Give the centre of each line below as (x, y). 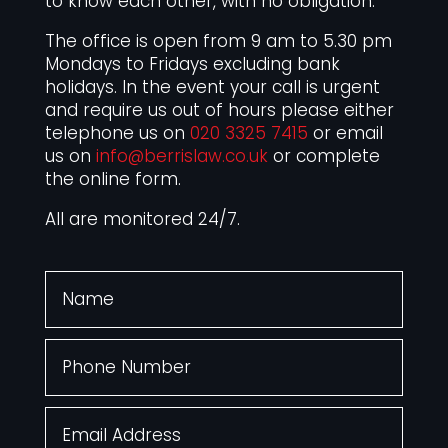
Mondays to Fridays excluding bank (192, 64)
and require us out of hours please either (219, 110)
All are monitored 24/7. (142, 219)
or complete (323, 156)
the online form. (112, 179)
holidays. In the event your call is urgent (212, 87)
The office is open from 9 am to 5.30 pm (218, 41)
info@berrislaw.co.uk (181, 156)
